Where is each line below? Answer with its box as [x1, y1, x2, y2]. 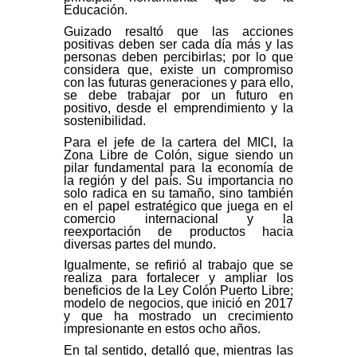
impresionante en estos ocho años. [64, 322, 261, 336]
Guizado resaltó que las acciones [64, 24, 293, 38]
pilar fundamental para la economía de [64, 160, 293, 175]
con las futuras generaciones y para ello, [64, 75, 293, 89]
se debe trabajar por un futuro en [64, 88, 293, 102]
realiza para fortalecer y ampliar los [64, 271, 293, 285]
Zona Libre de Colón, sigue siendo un [64, 147, 293, 162]
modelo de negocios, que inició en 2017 [64, 296, 293, 311]
